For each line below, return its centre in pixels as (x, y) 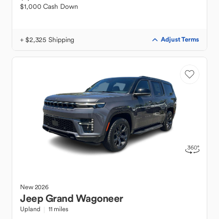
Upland (30, 209)
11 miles (58, 209)
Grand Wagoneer (84, 198)
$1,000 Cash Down (49, 6)
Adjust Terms (180, 39)
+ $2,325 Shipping (47, 40)
